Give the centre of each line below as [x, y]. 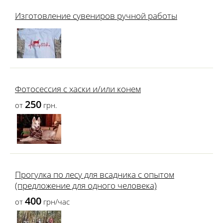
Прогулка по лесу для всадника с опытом [95, 174]
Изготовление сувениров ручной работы [96, 16]
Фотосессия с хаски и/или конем [78, 89]
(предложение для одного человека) [86, 185]
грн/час [56, 202]
